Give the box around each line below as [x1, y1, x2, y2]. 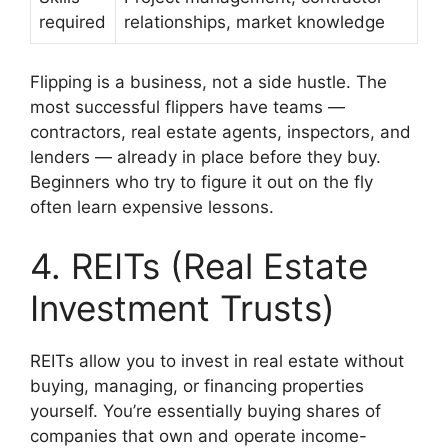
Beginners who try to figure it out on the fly [30, 171, 373, 192]
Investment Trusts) [30, 287, 335, 330]
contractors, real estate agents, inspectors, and [30, 121, 411, 142]
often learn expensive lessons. [30, 196, 274, 217]
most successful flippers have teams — [30, 96, 345, 117]
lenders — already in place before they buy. [30, 146, 381, 167]
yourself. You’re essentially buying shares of [30, 401, 381, 422]
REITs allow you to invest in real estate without [30, 351, 404, 372]
